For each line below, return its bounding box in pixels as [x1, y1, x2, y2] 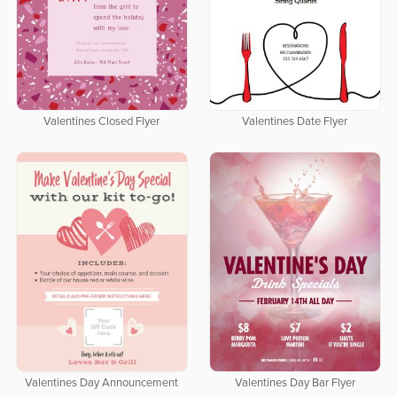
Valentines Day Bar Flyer [234, 377, 355, 389]
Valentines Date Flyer [242, 115, 348, 128]
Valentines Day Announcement [25, 377, 179, 389]
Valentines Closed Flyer [43, 115, 160, 128]
